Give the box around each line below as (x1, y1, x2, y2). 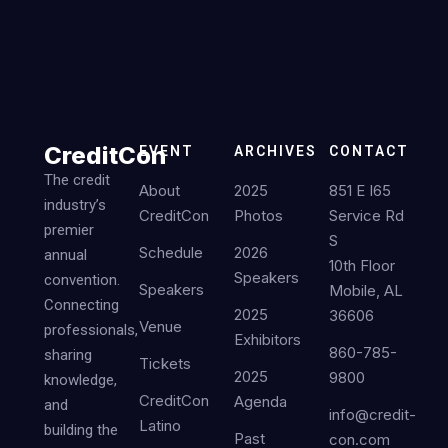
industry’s (44, 195, 106, 214)
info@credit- (329, 404, 416, 424)
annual (44, 245, 87, 264)
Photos (234, 205, 283, 225)
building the (44, 420, 118, 439)
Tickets (139, 353, 191, 373)
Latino (139, 415, 181, 435)
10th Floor (329, 255, 395, 275)
